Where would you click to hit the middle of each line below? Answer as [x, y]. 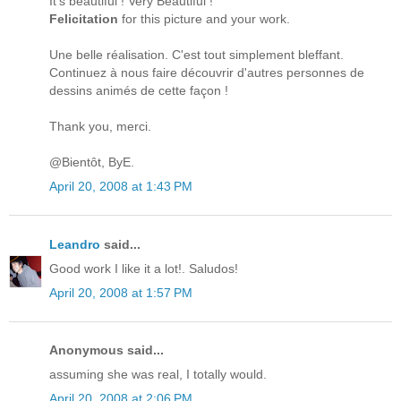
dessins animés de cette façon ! [139, 91]
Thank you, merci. [100, 127]
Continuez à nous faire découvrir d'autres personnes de [207, 73]
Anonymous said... [107, 350]
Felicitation [84, 19]
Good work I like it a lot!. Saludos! [144, 268]
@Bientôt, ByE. [92, 162]
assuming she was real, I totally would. [158, 375]
